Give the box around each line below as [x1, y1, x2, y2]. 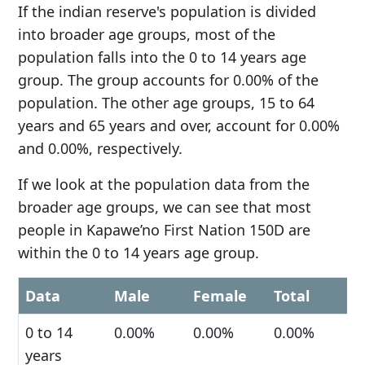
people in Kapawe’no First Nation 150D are [18, 220, 310, 240]
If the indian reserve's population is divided [18, 2, 316, 21]
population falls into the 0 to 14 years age [18, 47, 306, 67]
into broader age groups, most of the [18, 24, 275, 44]
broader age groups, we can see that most [18, 197, 311, 217]
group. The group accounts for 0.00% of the [18, 70, 319, 90]
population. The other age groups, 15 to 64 [18, 93, 314, 112]
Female [193, 286, 247, 306]
